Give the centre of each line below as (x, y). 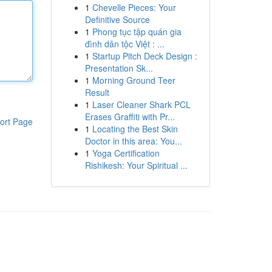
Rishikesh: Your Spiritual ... (136, 165)
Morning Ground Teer (134, 80)
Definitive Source (117, 19)
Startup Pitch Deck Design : (144, 56)
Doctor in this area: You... (133, 141)
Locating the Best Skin (135, 129)
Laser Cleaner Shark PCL (141, 104)
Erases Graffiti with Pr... (130, 117)
